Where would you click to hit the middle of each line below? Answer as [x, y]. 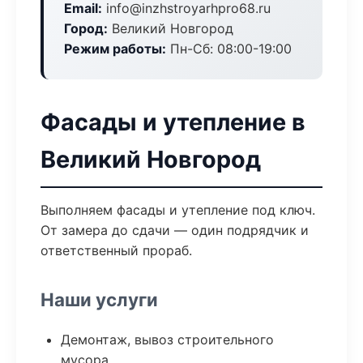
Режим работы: [115, 49]
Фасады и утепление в [173, 122]
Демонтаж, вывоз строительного [167, 340]
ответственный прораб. [116, 250]
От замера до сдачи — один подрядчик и [175, 230]
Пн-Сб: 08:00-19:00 [229, 49]
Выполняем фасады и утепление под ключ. [178, 210]
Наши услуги [99, 299]
